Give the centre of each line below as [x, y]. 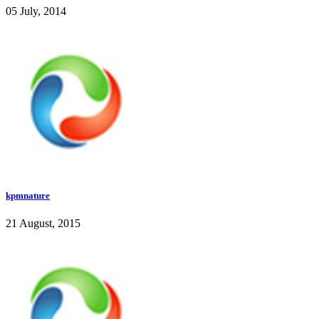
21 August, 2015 [43, 223]
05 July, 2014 [36, 11]
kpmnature [28, 195]
